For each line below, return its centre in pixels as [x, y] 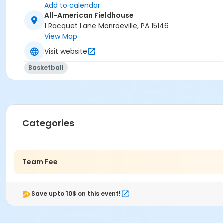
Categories [48, 123]
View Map [61, 37]
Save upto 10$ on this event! [76, 194]
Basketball [46, 68]
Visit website [66, 51]
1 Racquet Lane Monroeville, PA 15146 [107, 26]
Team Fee [40, 162]
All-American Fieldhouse [89, 16]
